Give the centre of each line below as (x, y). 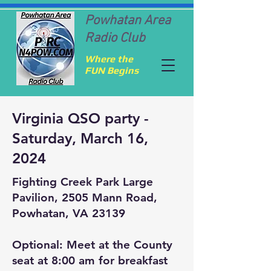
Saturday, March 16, (80, 138)
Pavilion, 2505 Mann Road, (85, 198)
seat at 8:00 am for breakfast (90, 260)
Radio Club (115, 38)
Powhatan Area (128, 21)
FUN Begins (112, 70)
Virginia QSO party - (80, 118)
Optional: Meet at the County (92, 245)
